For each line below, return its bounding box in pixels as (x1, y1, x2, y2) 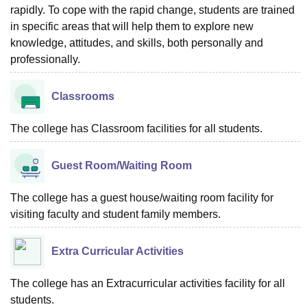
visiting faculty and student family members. (10, 208, 221, 220)
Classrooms (51, 90, 114, 102)
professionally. (10, 53, 80, 65)
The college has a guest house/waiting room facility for (10, 191, 273, 204)
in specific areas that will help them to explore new (10, 20, 254, 32)
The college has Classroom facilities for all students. (10, 122, 262, 134)
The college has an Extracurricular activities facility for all (10, 277, 285, 289)
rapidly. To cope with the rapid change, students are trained (10, 3, 295, 16)
